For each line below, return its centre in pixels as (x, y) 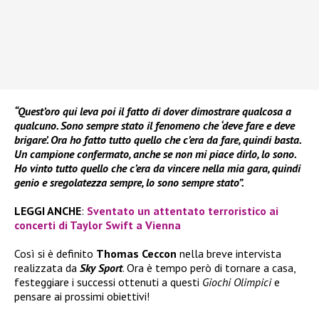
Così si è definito (55, 254)
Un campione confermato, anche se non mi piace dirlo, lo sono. (155, 154)
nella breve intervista (229, 254)
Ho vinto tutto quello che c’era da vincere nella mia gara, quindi (157, 168)
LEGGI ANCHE (48, 211)
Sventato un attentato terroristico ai (183, 211)
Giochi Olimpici (238, 282)
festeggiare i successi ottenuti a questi (108, 282)
